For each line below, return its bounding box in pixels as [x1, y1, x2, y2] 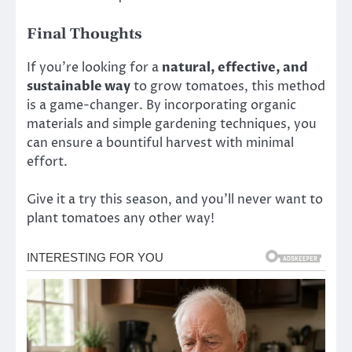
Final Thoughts [27, 24, 142, 43]
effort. [27, 152, 68, 170]
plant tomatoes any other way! [27, 209, 214, 227]
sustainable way [27, 77, 130, 95]
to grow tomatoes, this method [130, 77, 325, 95]
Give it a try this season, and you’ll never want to [27, 190, 323, 208]
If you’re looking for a [27, 58, 162, 76]
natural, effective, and [162, 58, 308, 76]
